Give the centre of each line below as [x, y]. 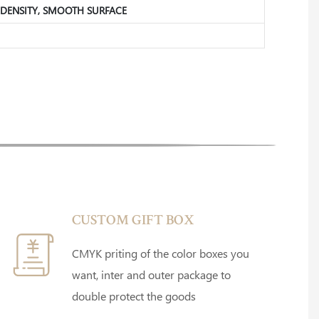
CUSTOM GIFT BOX [134, 221]
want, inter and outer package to [152, 274]
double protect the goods [134, 296]
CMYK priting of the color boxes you [161, 253]
